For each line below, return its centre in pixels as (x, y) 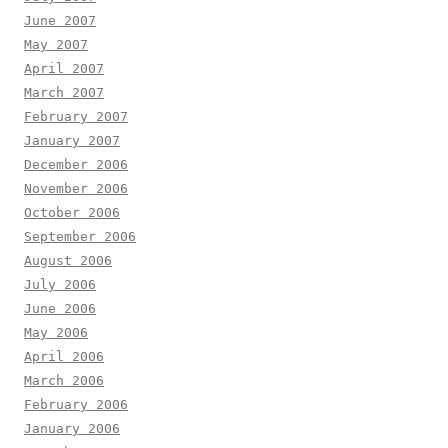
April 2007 (64, 69)
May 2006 (56, 333)
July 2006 (60, 285)
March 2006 (64, 381)
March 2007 (64, 93)
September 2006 (80, 237)
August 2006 (68, 261)
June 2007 (60, 21)
